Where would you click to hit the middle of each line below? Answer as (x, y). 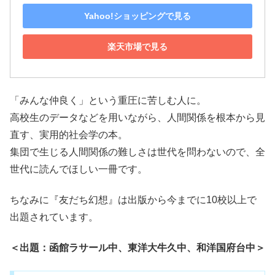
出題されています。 (54, 217)
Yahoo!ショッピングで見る (137, 16)
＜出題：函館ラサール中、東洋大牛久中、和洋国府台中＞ (137, 248)
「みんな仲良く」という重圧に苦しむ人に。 (108, 100)
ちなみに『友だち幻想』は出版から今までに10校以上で (133, 200)
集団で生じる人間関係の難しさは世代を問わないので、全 (137, 152)
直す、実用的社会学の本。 (69, 134)
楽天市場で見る (137, 46)
